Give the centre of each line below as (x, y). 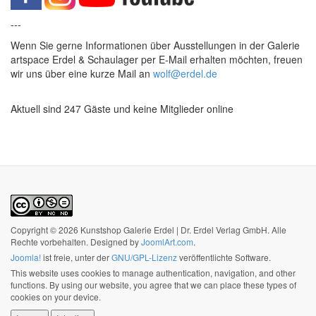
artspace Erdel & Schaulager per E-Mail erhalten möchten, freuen (157, 59)
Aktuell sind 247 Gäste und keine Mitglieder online (122, 108)
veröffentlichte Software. (224, 257)
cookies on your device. (56, 296)
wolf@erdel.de (185, 73)
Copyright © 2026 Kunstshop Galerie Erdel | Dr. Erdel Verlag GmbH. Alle (148, 229)
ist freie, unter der (76, 257)
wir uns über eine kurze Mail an (82, 73)
